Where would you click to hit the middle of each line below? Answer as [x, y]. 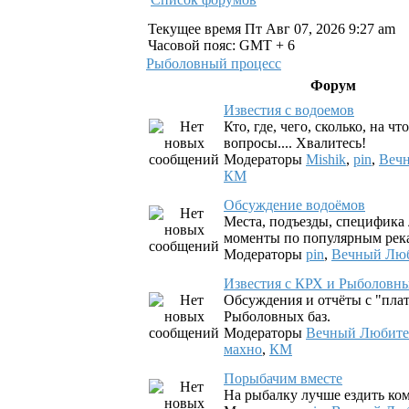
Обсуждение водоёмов [294, 205]
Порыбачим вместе [283, 378]
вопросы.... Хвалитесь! [295, 143]
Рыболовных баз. [277, 316]
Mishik [326, 159]
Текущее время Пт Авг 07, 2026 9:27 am [272, 29]
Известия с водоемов [289, 110]
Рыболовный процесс [214, 63]
